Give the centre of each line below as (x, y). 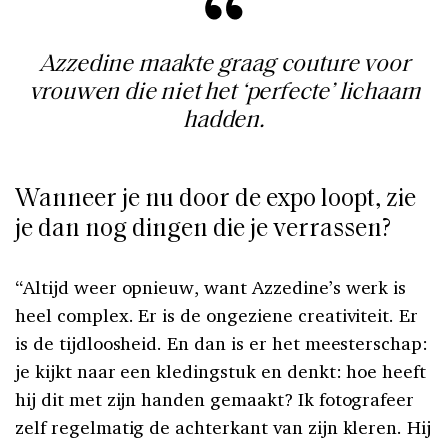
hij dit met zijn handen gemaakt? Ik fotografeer (215, 399)
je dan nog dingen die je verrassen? (203, 230)
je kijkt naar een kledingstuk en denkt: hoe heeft (221, 371)
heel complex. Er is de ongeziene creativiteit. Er (217, 315)
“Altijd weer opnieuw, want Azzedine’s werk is (211, 287)
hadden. (224, 121)
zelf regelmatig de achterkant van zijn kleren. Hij (223, 427)
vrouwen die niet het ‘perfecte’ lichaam (224, 93)
